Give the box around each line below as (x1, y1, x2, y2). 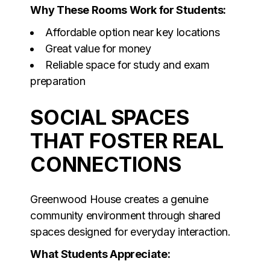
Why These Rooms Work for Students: (30, 3, 227, 16)
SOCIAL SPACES (30, 104, 189, 130)
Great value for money (45, 42, 151, 55)
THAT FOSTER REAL (30, 128, 224, 153)
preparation (30, 74, 86, 87)
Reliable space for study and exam (45, 58, 210, 71)
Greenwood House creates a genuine (30, 192, 209, 206)
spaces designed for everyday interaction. (30, 225, 231, 238)
